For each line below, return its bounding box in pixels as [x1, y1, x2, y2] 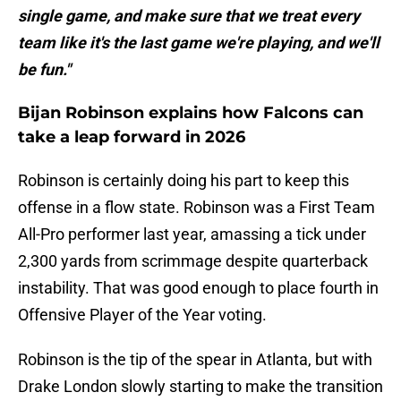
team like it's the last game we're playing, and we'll [18, 33, 380, 53]
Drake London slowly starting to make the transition [18, 377, 383, 397]
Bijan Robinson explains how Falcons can [18, 103, 363, 124]
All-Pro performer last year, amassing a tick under [18, 225, 366, 244]
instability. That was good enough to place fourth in [18, 278, 379, 298]
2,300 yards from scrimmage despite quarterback [18, 252, 368, 271]
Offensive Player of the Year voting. [18, 305, 267, 325]
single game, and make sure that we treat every [18, 6, 360, 26]
